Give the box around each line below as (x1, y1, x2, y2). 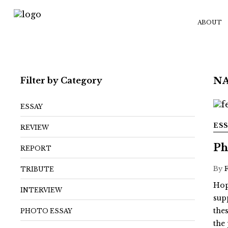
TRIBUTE (20, 165, 54, 173)
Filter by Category (20, 75, 103, 85)
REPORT (20, 145, 52, 152)
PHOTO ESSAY (20, 207, 73, 215)
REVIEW (20, 124, 49, 131)
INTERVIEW (20, 186, 63, 194)
